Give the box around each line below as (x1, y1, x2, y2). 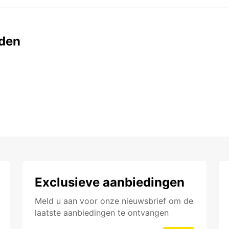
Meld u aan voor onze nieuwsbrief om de (35, 196, 193, 207)
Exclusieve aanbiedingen (35, 175, 185, 190)
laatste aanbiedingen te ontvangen (35, 208, 169, 218)
